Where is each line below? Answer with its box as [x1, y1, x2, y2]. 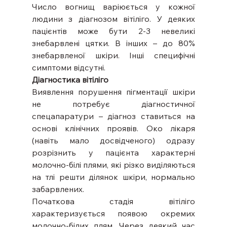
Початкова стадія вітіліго [31, 196, 196, 206]
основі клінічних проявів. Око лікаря [31, 123, 196, 133]
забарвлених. [31, 183, 84, 194]
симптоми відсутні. [31, 62, 105, 72]
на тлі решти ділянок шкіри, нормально [31, 171, 196, 182]
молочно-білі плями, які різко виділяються [31, 159, 196, 170]
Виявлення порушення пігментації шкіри [31, 86, 196, 97]
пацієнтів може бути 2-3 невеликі [31, 25, 196, 36]
